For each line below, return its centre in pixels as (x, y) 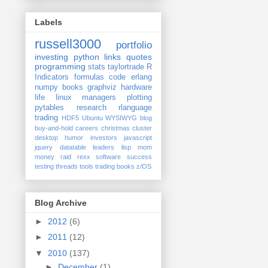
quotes (139, 57)
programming (60, 67)
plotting (140, 98)
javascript (138, 138)
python (86, 57)
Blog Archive (61, 202)
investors (103, 138)
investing (51, 57)
